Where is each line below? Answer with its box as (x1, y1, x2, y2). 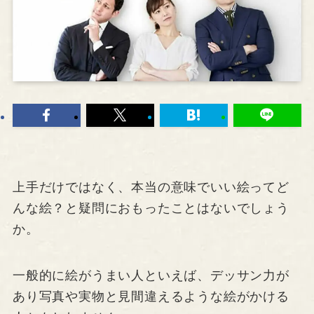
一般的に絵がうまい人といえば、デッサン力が (12, 268, 289, 283)
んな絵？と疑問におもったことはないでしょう (12, 201, 289, 216)
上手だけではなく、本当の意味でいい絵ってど (12, 180, 289, 195)
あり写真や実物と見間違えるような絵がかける (12, 289, 289, 304)
